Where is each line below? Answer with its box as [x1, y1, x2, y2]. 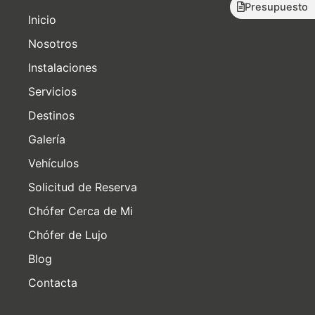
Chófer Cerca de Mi [28, 203, 133, 218]
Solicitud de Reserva [28, 179, 137, 194]
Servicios [28, 84, 77, 98]
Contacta [28, 275, 77, 290]
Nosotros [28, 36, 77, 51]
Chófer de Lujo [28, 227, 108, 242]
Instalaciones [28, 60, 97, 75]
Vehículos [28, 155, 79, 170]
